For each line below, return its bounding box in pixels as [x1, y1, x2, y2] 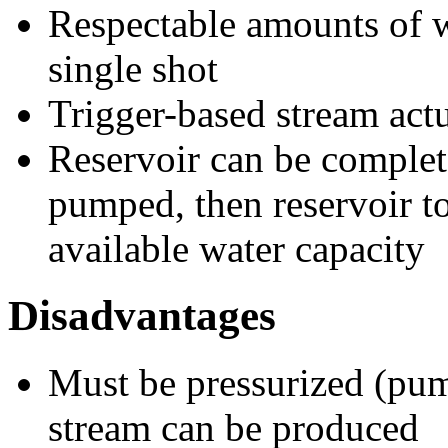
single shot [48, 46, 218, 90]
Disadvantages [8, 291, 276, 339]
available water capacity [48, 226, 425, 270]
